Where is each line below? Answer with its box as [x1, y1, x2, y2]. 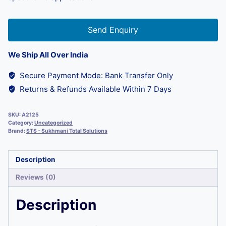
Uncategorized [34, 119, 73, 126]
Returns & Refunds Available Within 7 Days [17, 84, 172, 94]
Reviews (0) [15, 173, 56, 181]
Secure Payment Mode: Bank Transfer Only [17, 70, 173, 80]
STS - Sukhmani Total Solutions [26, 127, 107, 134]
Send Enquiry [88, 24, 138, 35]
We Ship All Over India [8, 49, 88, 60]
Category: [8, 119, 34, 126]
